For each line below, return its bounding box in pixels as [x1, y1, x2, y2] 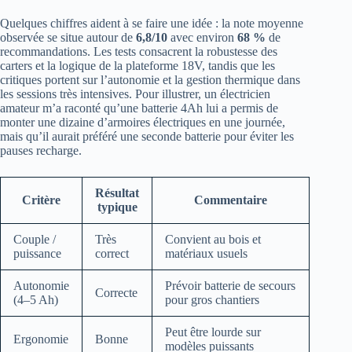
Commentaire [194, 193, 267, 207]
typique [97, 200, 137, 214]
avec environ [167, 31, 237, 45]
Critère [22, 193, 60, 207]
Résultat [95, 186, 139, 200]
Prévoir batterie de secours [165, 279, 295, 293]
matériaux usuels [165, 247, 247, 261]
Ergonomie [13, 332, 68, 346]
